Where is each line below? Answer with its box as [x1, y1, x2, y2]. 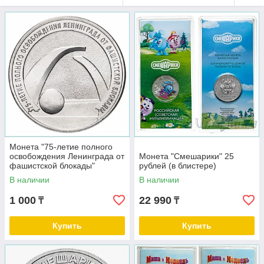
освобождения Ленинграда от [9, 151, 124, 161]
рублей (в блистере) [139, 161, 216, 171]
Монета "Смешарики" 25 [139, 151, 234, 161]
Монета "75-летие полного [9, 142, 113, 152]
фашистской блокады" [9, 161, 95, 171]
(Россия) [9, 170, 42, 180]
